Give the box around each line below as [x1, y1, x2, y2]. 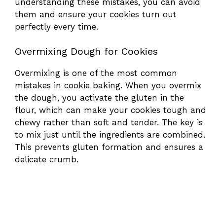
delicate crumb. [15, 154, 78, 165]
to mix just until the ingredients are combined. [15, 130, 205, 140]
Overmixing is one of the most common [15, 68, 177, 78]
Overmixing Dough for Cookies [15, 45, 158, 58]
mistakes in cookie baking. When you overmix [15, 80, 201, 91]
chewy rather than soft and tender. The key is [15, 117, 203, 128]
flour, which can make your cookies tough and [15, 105, 206, 115]
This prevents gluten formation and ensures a [15, 142, 203, 152]
